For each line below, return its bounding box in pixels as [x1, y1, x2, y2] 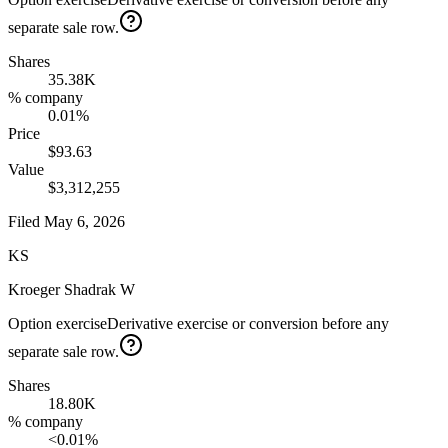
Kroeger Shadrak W [8, 281, 135, 299]
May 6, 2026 [44, 213, 125, 231]
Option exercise [8, 315, 107, 333]
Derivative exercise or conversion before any [107, 315, 389, 333]
